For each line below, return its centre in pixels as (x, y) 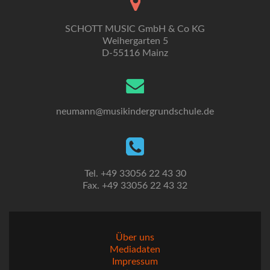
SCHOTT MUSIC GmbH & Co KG (135, 29)
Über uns (135, 237)
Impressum (135, 262)
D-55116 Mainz (135, 53)
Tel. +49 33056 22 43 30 (135, 174)
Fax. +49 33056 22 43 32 (135, 186)
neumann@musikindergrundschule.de (135, 111)
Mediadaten (135, 250)
